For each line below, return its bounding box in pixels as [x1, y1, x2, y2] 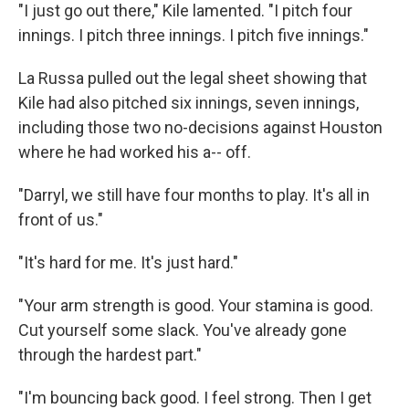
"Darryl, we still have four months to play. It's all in [18, 185, 370, 204]
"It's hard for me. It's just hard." [18, 253, 238, 272]
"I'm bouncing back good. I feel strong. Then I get [18, 388, 372, 407]
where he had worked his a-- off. [18, 142, 251, 162]
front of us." [18, 210, 103, 229]
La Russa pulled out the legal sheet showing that [18, 68, 367, 88]
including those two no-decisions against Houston [18, 118, 383, 137]
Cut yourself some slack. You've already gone [18, 320, 347, 340]
